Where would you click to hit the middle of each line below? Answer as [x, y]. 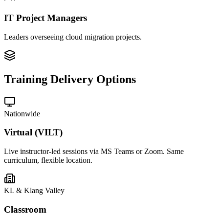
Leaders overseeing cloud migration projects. [73, 37]
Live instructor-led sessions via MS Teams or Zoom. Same [94, 152]
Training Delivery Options [70, 79]
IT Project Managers [45, 18]
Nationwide [22, 113]
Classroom [25, 209]
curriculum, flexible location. [48, 160]
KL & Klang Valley [34, 191]
